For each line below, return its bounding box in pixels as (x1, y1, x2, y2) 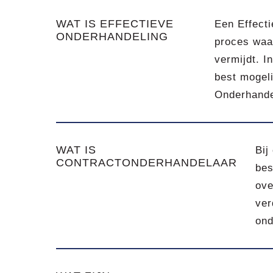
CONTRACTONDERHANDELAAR (56, 157, 237, 169)
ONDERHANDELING (56, 30, 168, 43)
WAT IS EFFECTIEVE (56, 18, 174, 30)
